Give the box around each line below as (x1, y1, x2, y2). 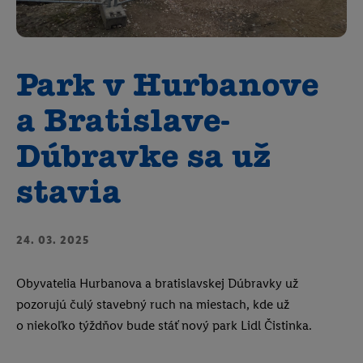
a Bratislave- (16, 109, 229, 137)
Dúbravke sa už (16, 145, 271, 173)
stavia (16, 181, 122, 208)
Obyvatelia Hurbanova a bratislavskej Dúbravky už (16, 275, 298, 291)
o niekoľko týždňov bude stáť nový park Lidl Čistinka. (16, 318, 312, 333)
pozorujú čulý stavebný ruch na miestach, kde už (16, 297, 289, 312)
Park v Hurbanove (16, 74, 319, 101)
